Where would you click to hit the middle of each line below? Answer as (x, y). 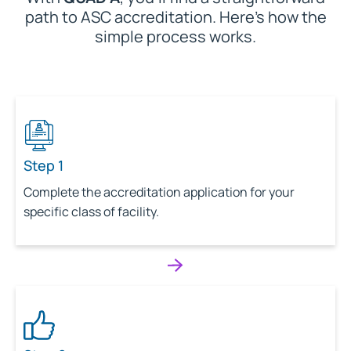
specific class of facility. (91, 212)
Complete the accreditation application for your (159, 192)
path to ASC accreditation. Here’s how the (175, 16)
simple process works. (175, 36)
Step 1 (43, 166)
